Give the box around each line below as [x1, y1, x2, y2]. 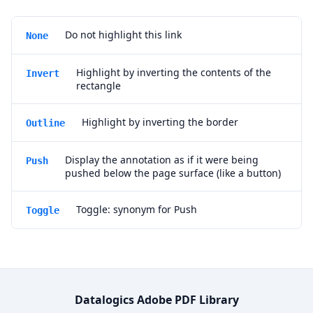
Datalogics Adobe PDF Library [74, 292, 239, 307]
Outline [26, 117, 65, 129]
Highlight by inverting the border [82, 115, 238, 129]
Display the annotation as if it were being [65, 153, 259, 166]
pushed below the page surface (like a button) [65, 166, 281, 180]
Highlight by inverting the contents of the [76, 66, 271, 79]
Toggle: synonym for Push [76, 203, 197, 216]
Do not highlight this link [65, 28, 182, 41]
